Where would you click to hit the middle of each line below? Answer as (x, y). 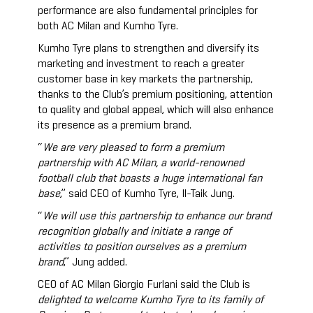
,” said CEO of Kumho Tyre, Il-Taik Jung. (148, 195)
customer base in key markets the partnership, (146, 80)
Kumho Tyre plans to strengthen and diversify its (149, 49)
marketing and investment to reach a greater (141, 65)
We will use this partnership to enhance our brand (157, 217)
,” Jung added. (96, 263)
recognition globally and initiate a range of (135, 232)
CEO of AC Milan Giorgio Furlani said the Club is (144, 285)
